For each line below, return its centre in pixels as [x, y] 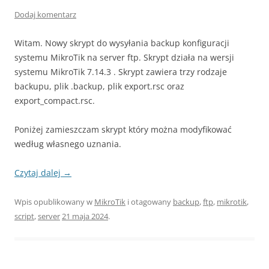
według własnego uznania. [68, 144]
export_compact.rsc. [55, 100]
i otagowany [149, 201]
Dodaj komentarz [45, 14]
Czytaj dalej [39, 172]
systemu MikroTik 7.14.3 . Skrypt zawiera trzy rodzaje [121, 71]
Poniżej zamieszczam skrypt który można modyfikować [123, 129]
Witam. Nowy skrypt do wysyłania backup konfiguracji [122, 43]
